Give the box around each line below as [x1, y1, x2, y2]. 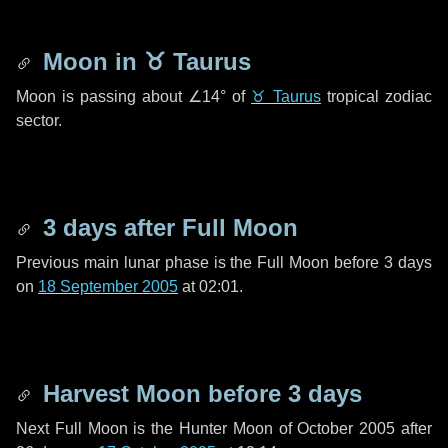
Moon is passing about [16, 88, 188, 105]
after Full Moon [117, 214, 298, 241]
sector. [16, 112, 62, 129]
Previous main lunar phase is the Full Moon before [16, 254, 385, 271]
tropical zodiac [321, 88, 432, 105]
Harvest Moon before [36, 380, 288, 407]
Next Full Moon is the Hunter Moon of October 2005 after [16, 420, 432, 437]
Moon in [36, 48, 144, 75]
